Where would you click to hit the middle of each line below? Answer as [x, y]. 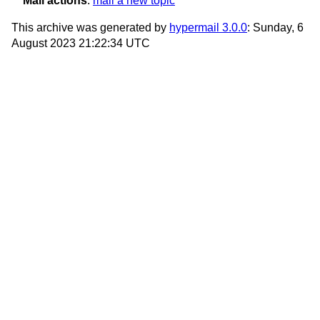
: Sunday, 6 [275, 28]
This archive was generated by [90, 28]
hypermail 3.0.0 [208, 28]
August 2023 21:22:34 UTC [81, 44]
